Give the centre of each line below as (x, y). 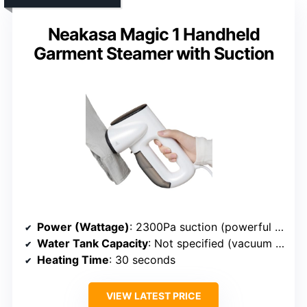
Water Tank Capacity (93, 244)
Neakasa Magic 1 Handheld (153, 35)
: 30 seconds (142, 260)
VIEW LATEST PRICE (153, 296)
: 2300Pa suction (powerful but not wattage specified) (202, 227)
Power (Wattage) (83, 227)
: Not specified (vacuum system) (212, 244)
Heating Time (73, 260)
